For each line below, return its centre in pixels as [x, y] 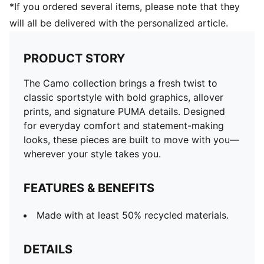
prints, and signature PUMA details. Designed [124, 111]
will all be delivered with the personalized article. [119, 23]
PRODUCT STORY [74, 58]
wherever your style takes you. [92, 154]
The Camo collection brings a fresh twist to [121, 83]
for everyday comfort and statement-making [124, 126]
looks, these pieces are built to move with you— [131, 140]
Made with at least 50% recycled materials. [133, 215]
